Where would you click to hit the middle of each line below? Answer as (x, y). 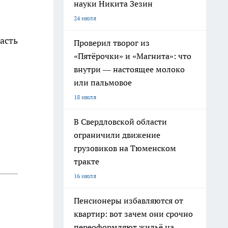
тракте (87, 161)
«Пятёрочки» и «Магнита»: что (133, 56)
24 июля (85, 18)
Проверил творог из (112, 43)
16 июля (85, 176)
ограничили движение (117, 135)
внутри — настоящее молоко (129, 69)
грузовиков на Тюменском (125, 148)
